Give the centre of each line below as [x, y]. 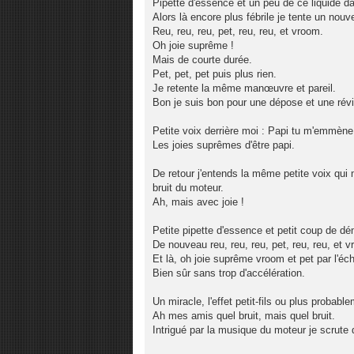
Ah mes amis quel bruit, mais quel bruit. [244, 315]
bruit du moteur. [188, 187]
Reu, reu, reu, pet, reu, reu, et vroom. [238, 31]
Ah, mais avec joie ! [198, 201]
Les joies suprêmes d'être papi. [224, 145]
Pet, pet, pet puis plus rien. [215, 73]
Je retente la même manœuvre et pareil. [244, 88]
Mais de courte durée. [202, 59]
